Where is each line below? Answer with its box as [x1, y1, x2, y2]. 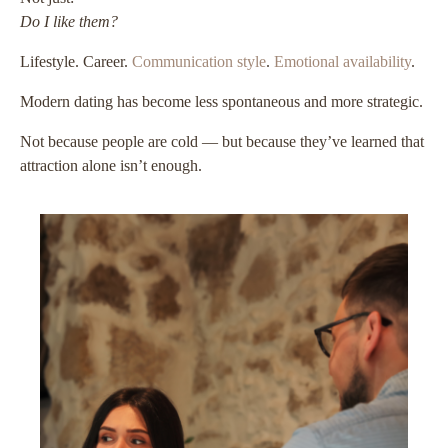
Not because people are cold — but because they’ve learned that [20, 132, 424, 150]
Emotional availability [274, 52, 411, 70]
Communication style [132, 52, 266, 70]
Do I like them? [20, 12, 118, 30]
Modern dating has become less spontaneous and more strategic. [20, 92, 423, 110]
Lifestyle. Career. [20, 52, 132, 70]
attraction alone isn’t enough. [20, 156, 202, 174]
